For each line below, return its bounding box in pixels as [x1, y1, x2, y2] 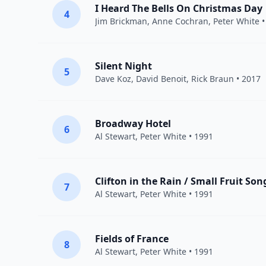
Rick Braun [191, 73, 234, 84]
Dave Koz [95, 73, 131, 84]
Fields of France [95, 232, 169, 245]
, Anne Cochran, [147, 15, 213, 27]
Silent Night [95, 59, 152, 72]
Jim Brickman [95, 15, 147, 27]
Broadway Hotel [95, 117, 171, 130]
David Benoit [136, 73, 186, 84]
